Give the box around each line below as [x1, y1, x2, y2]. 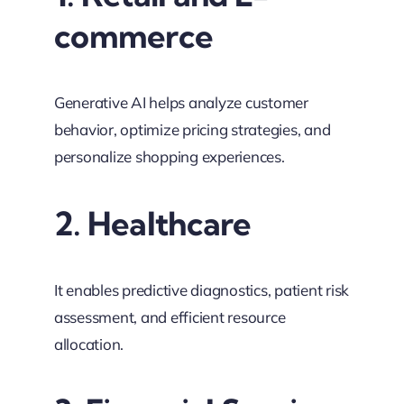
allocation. [53, 335, 124, 354]
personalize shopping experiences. [53, 147, 285, 167]
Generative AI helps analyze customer [53, 93, 308, 113]
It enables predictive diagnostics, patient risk [53, 280, 349, 300]
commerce [53, 15, 214, 57]
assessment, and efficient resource [53, 308, 286, 327]
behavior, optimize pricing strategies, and [53, 120, 331, 140]
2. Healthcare [53, 203, 252, 244]
